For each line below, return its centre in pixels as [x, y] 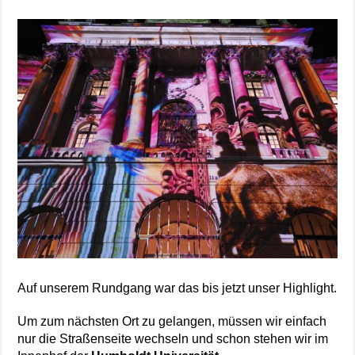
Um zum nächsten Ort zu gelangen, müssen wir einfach [172, 322]
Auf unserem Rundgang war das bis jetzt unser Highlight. [177, 288]
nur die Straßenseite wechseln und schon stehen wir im [173, 339]
